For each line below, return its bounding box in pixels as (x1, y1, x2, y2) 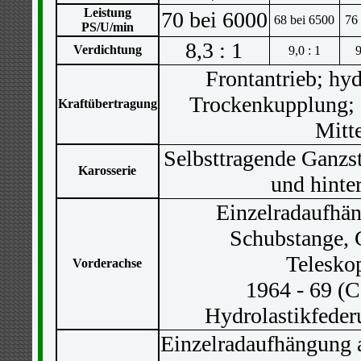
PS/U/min (81, 20, 134, 34)
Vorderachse (73, 256, 142, 270)
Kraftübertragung (57, 97, 157, 110)
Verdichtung (73, 43, 142, 56)
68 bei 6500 (274, 13, 334, 27)
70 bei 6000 (160, 7, 268, 32)
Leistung (83, 6, 131, 19)
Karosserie (78, 164, 136, 177)
